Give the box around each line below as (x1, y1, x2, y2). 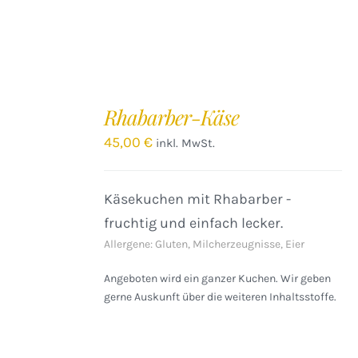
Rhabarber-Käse (104, 103, 240, 131)
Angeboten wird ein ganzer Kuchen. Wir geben (104, 272, 332, 285)
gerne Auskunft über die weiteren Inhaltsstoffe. (104, 290, 337, 304)
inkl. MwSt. (156, 136, 216, 150)
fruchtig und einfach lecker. (104, 214, 284, 232)
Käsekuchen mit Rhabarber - (104, 190, 292, 208)
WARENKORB (16, 114, 78, 125)
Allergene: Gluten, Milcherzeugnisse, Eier (104, 237, 305, 251)
